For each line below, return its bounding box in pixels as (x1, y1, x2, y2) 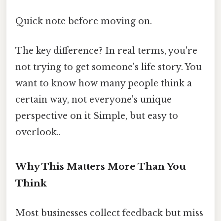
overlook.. (15, 126, 61, 138)
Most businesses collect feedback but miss (15, 207, 203, 219)
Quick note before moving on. (15, 16, 152, 27)
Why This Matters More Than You (15, 161, 186, 173)
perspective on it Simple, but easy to (15, 110, 178, 121)
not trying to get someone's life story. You (15, 61, 202, 73)
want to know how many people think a (15, 77, 192, 89)
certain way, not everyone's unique (15, 94, 172, 105)
